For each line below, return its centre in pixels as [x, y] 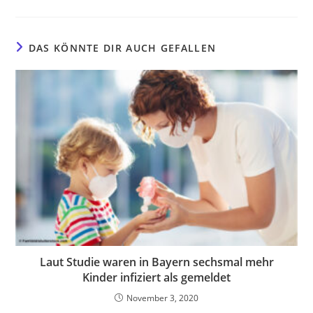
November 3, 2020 [162, 298]
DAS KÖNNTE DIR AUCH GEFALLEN [122, 48]
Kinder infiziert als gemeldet [156, 278]
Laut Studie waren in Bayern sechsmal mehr [156, 262]
